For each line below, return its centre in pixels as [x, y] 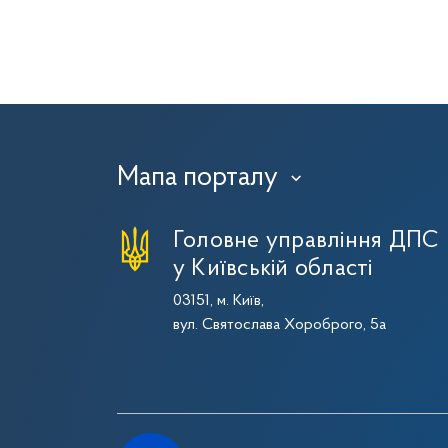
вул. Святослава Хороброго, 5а [279, 325]
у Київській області [273, 269]
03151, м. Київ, [218, 301]
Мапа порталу [197, 178]
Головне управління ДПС [306, 241]
